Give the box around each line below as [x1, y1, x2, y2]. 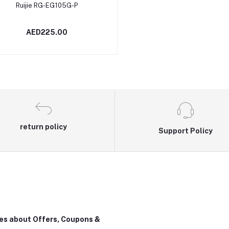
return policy [20, 122, 67, 131]
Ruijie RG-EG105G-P [15, 1, 78, 9]
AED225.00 [26, 28, 68, 36]
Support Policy [158, 126, 213, 135]
